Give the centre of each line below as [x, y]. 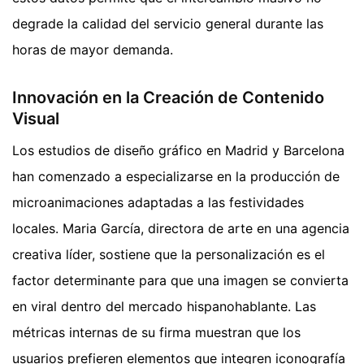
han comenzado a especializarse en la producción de [176, 176]
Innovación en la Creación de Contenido [168, 97]
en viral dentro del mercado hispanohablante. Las [164, 306]
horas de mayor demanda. [93, 49]
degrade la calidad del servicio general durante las [168, 23]
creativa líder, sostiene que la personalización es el [169, 254]
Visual [36, 118]
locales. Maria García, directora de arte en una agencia [181, 228]
